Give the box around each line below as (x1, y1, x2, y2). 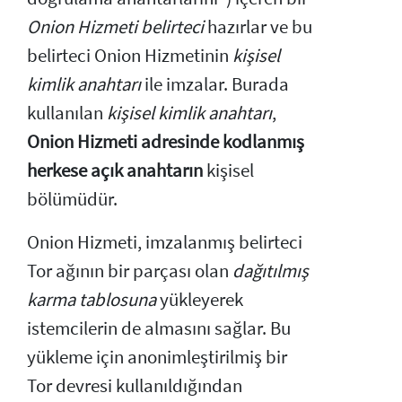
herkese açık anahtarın (27, 158, 203, 182)
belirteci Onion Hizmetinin (27, 43, 232, 67)
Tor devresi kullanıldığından (27, 373, 242, 398)
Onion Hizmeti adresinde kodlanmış (27, 129, 304, 153)
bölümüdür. (27, 187, 118, 211)
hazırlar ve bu (204, 14, 312, 39)
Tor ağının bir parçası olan (27, 258, 232, 283)
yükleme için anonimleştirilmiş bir (27, 345, 287, 369)
